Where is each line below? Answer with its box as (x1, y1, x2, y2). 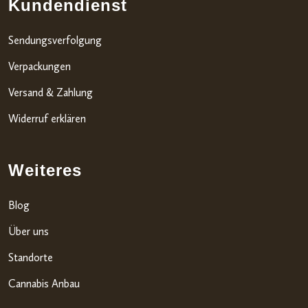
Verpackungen (8, 59, 71, 73)
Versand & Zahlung (8, 85, 93, 99)
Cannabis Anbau (8, 276, 80, 290)
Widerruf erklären (8, 111, 86, 125)
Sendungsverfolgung (8, 33, 102, 47)
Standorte (8, 250, 53, 264)
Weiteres (8, 160, 82, 179)
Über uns (8, 224, 49, 238)
